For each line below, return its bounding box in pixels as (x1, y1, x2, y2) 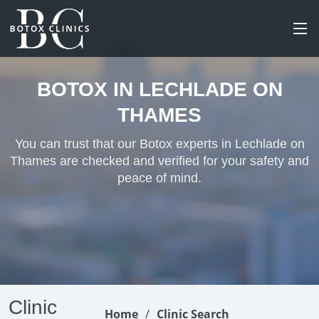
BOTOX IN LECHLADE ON (36, 78, 283, 100)
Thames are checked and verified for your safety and (10, 154, 309, 168)
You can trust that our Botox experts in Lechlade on (14, 137, 305, 151)
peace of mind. (117, 171, 202, 185)
